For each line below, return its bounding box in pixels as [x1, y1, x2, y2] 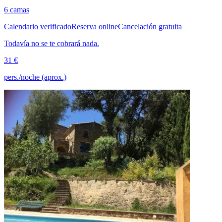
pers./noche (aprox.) [4, 73, 66, 82]
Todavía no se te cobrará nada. [4, 39, 99, 48]
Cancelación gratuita [118, 22, 182, 31]
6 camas [4, 5, 29, 14]
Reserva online [71, 22, 118, 31]
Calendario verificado [4, 22, 71, 31]
